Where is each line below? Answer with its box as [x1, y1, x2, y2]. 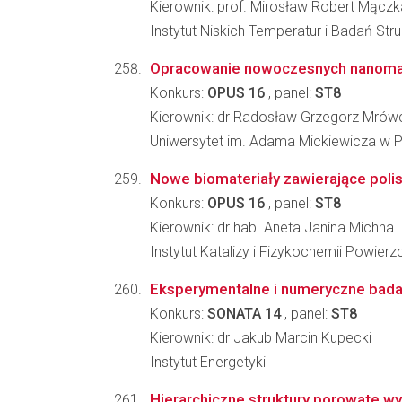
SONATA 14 [207, 305, 281, 322]
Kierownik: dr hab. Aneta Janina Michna [150, 219, 394, 236]
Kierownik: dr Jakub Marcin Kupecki [150, 329, 371, 346]
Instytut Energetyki [150, 354, 266, 371]
